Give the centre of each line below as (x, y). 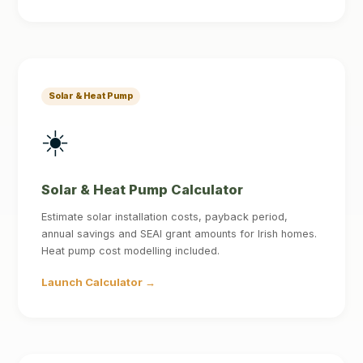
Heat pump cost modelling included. (131, 250)
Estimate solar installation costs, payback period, (165, 216)
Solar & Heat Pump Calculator (143, 189)
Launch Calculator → (99, 282)
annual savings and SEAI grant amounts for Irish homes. (179, 233)
